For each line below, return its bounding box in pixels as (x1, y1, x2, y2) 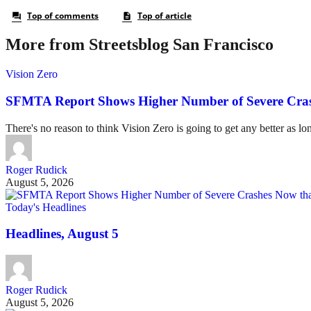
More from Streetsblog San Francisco (6, 35, 274, 54)
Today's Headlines (6, 201, 86, 213)
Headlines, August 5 (6, 226, 119, 242)
